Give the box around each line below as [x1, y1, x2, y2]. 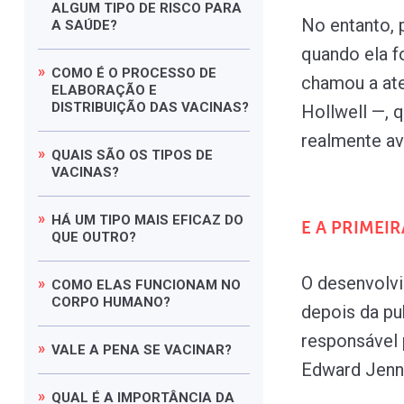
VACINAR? [164, 341, 232, 358]
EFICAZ [172, 211, 225, 228]
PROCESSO [122, 64, 199, 81]
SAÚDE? [65, 16, 117, 33]
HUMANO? [103, 293, 170, 310]
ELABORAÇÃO [51, 81, 149, 98]
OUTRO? [82, 228, 136, 245]
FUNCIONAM [135, 276, 221, 293]
